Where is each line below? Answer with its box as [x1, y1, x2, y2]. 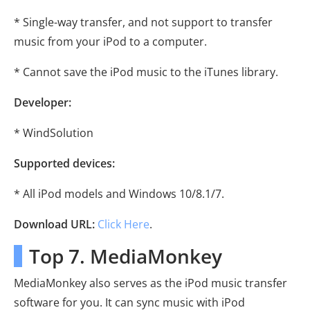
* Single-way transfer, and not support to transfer [14, 15, 273, 30]
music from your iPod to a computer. [14, 34, 207, 50]
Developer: [14, 95, 71, 111]
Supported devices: [14, 156, 115, 172]
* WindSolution [14, 125, 93, 141]
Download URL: [14, 217, 95, 232]
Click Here [98, 217, 149, 232]
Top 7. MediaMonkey [29, 243, 222, 270]
